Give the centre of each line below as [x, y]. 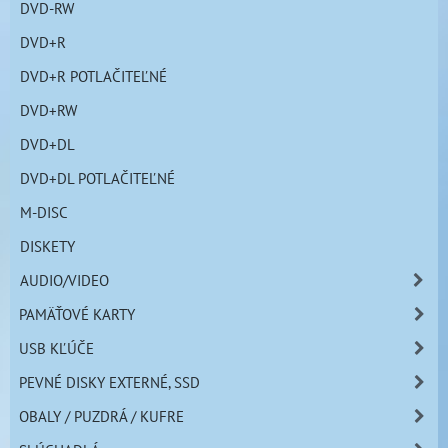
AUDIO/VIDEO [64, 280]
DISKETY [47, 246]
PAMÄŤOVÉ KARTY [77, 314]
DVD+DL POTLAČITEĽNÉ [97, 178]
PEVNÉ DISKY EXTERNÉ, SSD [109, 382]
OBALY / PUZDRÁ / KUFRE [101, 416]
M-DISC [44, 212]
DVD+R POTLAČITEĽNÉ [93, 76]
